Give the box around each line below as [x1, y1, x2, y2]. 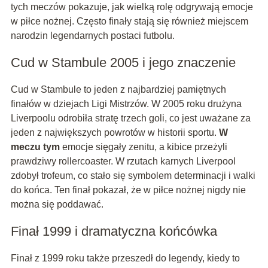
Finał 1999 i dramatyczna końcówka [10, 223, 217, 239]
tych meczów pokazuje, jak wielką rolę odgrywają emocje [10, 1, 253, 12]
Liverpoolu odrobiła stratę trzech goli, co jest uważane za [10, 112, 251, 123]
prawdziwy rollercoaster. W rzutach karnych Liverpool [10, 156, 236, 166]
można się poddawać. [10, 199, 103, 209]
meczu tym [10, 141, 60, 152]
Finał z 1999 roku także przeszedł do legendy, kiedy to [10, 252, 240, 263]
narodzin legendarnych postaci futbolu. [10, 30, 175, 41]
